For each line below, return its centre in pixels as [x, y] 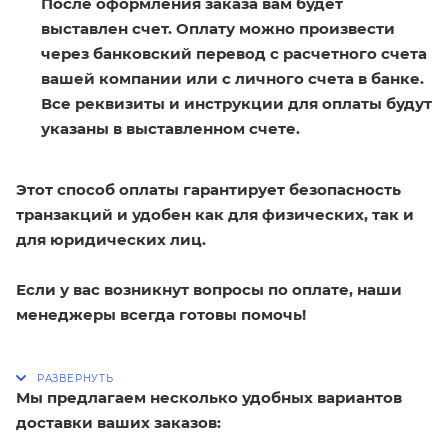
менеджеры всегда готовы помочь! [161, 314]
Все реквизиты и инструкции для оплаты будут [236, 103]
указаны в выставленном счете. [170, 128]
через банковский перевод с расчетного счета [234, 53]
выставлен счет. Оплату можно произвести [218, 28]
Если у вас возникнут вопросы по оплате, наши [209, 289]
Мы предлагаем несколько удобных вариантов [209, 397]
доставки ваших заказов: [118, 422]
